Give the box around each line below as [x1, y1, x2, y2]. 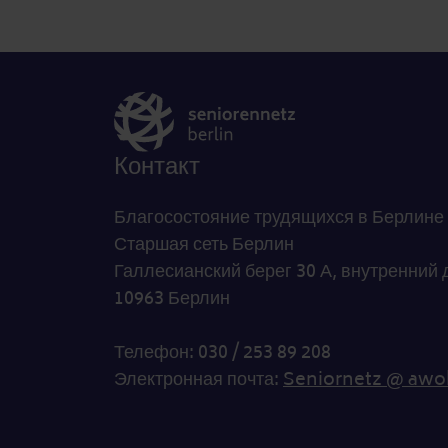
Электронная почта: [114, 363, 283, 395]
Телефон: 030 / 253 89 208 [114, 336, 331, 368]
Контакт [114, 145, 200, 187]
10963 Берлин [114, 282, 230, 314]
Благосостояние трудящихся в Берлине [114, 201, 444, 233]
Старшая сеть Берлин [114, 228, 294, 260]
